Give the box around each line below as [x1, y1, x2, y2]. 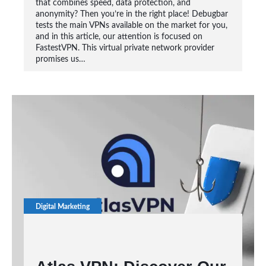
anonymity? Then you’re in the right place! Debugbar [36, 10, 229, 18]
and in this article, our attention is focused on [36, 33, 203, 41]
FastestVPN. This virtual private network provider [36, 44, 215, 52]
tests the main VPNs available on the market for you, [36, 21, 228, 30]
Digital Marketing [36, 203, 90, 210]
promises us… [36, 55, 86, 64]
